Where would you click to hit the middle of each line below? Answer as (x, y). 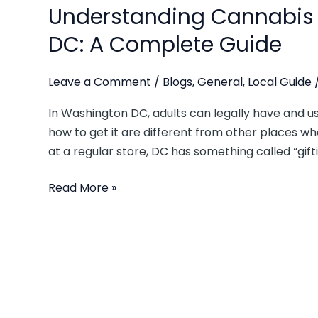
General (220, 82)
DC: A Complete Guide (165, 45)
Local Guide (280, 82)
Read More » (82, 188)
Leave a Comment (100, 82)
